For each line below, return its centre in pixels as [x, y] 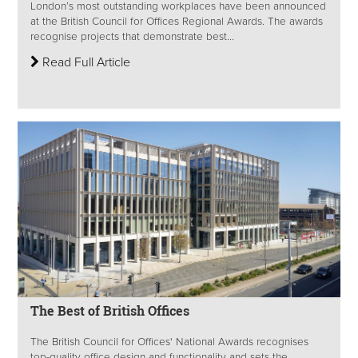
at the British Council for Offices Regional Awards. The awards [177, 22]
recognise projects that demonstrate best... [132, 37]
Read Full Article [85, 63]
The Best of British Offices [110, 311]
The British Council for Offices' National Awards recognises [169, 342]
